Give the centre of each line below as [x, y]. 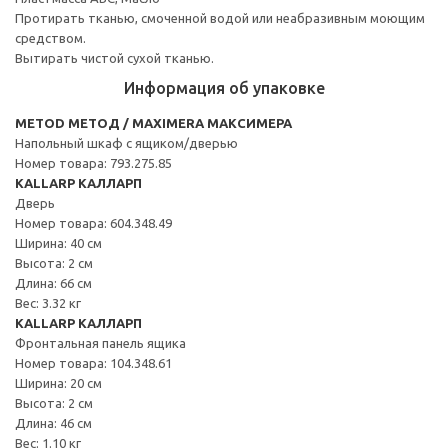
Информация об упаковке [224, 87]
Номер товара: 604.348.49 [93, 222]
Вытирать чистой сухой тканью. [114, 57]
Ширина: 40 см [58, 242]
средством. [50, 37]
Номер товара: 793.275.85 [93, 162]
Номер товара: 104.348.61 [93, 362]
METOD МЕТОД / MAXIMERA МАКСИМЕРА [153, 122]
